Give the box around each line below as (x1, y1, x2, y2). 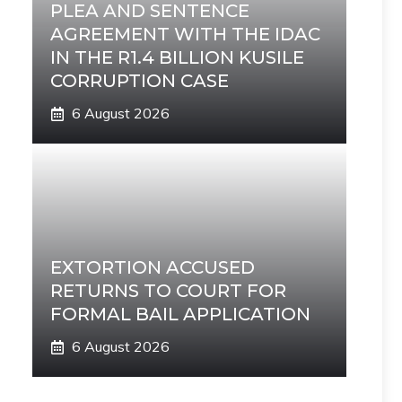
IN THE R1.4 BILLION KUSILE (50, 47, 304, 68)
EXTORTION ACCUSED (50, 257, 255, 278)
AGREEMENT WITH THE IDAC (50, 23, 320, 45)
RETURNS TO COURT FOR (50, 280, 286, 301)
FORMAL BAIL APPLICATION (50, 303, 310, 325)
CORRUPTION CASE (50, 70, 229, 92)
